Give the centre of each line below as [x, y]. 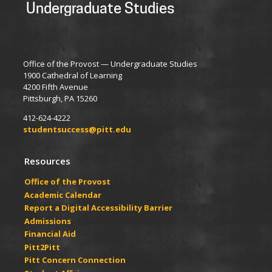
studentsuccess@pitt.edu [77, 130]
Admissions [48, 221]
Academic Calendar [63, 195]
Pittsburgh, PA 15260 [60, 99]
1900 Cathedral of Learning [73, 76]
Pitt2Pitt [42, 247]
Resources [47, 161]
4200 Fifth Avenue [56, 87]
